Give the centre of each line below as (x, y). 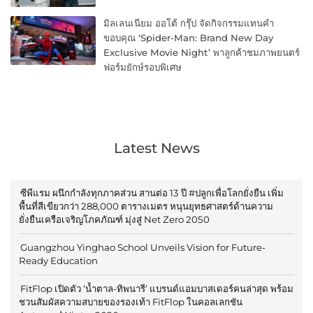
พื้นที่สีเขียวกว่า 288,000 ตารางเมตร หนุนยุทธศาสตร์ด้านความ (146, 206)
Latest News (156, 148)
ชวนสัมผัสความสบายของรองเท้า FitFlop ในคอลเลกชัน (131, 302)
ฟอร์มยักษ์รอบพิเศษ (143, 67)
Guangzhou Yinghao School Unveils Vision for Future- (143, 248)
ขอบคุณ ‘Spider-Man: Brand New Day (189, 38)
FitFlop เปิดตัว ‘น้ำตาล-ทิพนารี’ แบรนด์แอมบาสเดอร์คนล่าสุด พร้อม (157, 289)
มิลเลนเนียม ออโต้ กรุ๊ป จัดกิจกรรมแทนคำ (189, 23)
